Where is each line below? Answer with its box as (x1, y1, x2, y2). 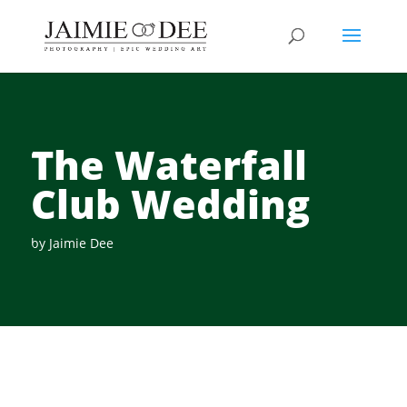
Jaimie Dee (48, 234, 114, 252)
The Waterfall (30, 138, 307, 192)
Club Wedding (30, 177, 310, 231)
